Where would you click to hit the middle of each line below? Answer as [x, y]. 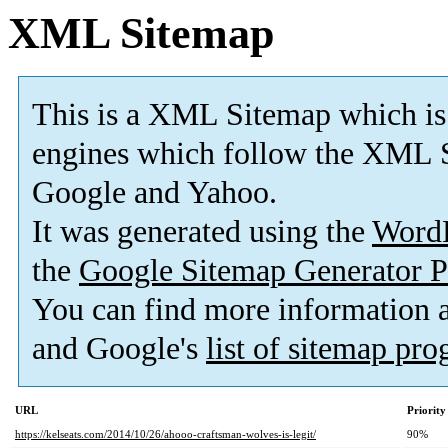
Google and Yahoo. [154, 193]
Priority [426, 410]
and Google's [119, 349]
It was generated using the [202, 232]
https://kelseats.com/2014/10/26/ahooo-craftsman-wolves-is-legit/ [165, 434]
